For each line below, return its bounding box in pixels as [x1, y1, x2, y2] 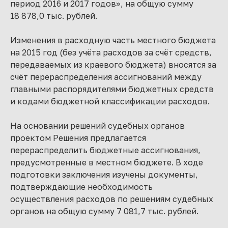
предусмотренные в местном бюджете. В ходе [10, 157, 203, 167]
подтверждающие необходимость [10, 182, 153, 192]
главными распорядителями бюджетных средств [10, 84, 214, 94]
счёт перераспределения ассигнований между [10, 72, 202, 82]
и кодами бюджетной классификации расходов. [10, 96, 210, 106]
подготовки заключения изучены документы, [10, 169, 198, 180]
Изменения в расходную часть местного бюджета [10, 35, 216, 45]
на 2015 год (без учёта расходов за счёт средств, [10, 47, 212, 58]
